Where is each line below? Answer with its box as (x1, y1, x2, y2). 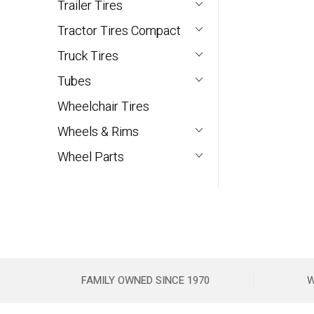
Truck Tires (57, 48, 118, 64)
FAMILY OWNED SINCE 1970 (81, 274, 210, 287)
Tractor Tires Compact (57, 23, 181, 39)
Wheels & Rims (57, 124, 139, 139)
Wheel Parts (57, 149, 124, 165)
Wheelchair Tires (57, 99, 149, 114)
